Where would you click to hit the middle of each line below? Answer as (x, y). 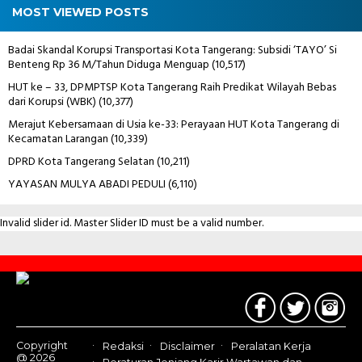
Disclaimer (187, 346)
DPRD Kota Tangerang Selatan (81, 162)
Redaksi (123, 346)
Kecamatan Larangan (58, 139)
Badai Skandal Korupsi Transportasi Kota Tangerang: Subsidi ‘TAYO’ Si (173, 50)
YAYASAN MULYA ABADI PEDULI (87, 184)
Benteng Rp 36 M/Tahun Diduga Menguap (109, 65)
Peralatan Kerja (271, 346)
